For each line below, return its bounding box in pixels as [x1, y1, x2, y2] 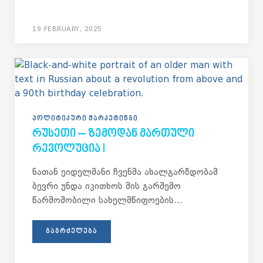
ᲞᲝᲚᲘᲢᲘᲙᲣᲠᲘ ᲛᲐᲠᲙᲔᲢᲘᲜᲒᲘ [32, 115, 138, 123]
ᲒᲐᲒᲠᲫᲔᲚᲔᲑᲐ [46, 228, 97, 235]
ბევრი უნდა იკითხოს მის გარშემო [32, 181, 181, 191]
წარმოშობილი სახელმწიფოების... [32, 195, 183, 205]
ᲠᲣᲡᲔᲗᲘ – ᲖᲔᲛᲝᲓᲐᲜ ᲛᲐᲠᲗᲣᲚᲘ [32, 127, 194, 141]
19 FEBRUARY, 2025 [32, 25, 102, 33]
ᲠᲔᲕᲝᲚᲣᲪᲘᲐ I [32, 143, 105, 156]
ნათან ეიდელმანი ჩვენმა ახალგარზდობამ [32, 167, 218, 177]
